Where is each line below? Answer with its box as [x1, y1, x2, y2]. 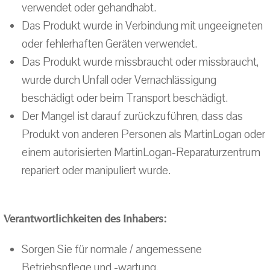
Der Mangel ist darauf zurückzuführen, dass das [22, 108, 243, 124]
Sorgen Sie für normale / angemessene [22, 242, 202, 257]
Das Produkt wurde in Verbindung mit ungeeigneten [22, 18, 263, 34]
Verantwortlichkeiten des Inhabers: [4, 212, 167, 225]
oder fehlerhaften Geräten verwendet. [22, 36, 197, 52]
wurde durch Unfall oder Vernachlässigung [22, 72, 216, 88]
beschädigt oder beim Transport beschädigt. [22, 90, 228, 106]
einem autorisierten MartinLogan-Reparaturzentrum [22, 145, 260, 160]
